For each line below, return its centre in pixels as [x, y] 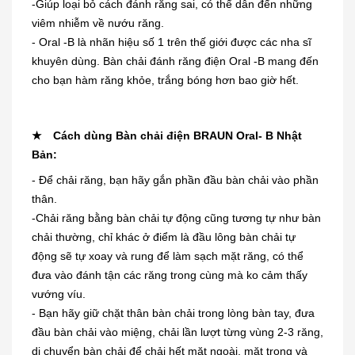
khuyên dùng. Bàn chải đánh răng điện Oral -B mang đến [175, 61]
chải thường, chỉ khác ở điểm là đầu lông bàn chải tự [164, 237]
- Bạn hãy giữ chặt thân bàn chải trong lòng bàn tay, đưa [173, 313]
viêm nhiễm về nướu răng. [98, 23]
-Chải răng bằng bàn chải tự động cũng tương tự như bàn [176, 218]
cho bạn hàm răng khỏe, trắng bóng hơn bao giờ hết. [165, 80]
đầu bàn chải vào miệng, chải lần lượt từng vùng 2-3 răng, [177, 332]
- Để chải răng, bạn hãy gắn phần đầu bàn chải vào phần [175, 180]
